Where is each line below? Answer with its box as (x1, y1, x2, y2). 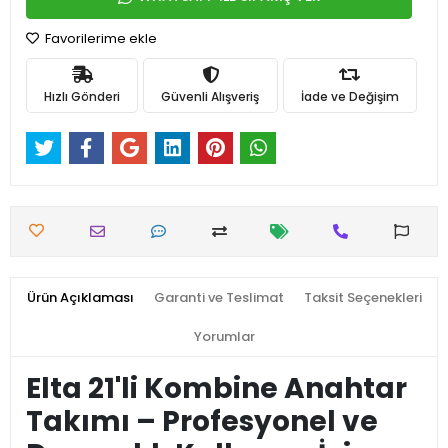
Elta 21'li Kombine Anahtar (26, 369, 407, 409)
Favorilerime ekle (42, 29, 157, 48)
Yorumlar (193, 327, 255, 347)
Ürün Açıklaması (26, 288, 134, 308)
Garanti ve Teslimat (153, 288, 284, 308)
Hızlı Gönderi (44, 87, 121, 105)
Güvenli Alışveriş (161, 87, 260, 105)
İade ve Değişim (300, 87, 399, 105)
